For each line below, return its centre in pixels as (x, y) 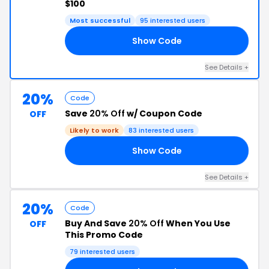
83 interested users (161, 130)
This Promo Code (104, 235)
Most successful (100, 20)
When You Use (197, 223)
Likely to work (94, 130)
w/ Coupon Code (164, 113)
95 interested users (173, 20)
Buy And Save (97, 223)
